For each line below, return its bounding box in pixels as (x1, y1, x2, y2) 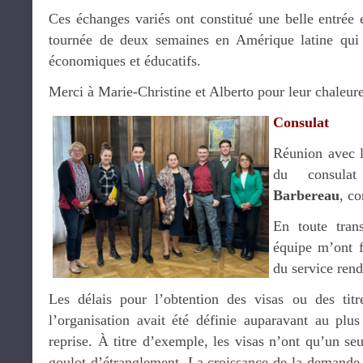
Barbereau (273, 187, 340, 203)
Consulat (273, 114, 329, 130)
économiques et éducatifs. (49, 53, 201, 69)
